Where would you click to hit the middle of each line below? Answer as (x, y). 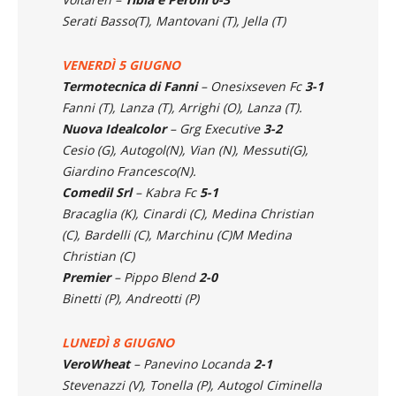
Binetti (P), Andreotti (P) (130, 298)
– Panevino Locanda (192, 363)
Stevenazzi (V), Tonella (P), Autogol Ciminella (192, 385)
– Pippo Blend (155, 277)
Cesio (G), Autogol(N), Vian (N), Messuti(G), (185, 149)
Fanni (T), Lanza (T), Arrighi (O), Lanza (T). (182, 107)
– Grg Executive (217, 128)
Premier (86, 277)
